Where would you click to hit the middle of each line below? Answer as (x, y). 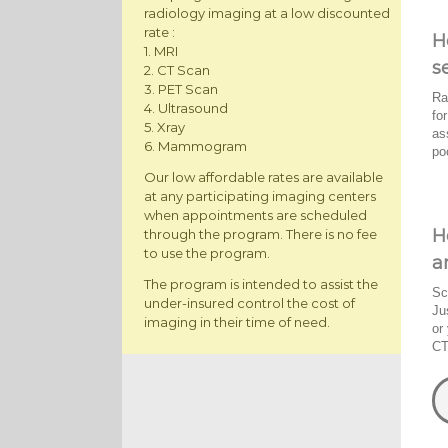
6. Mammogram (195, 146)
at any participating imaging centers (260, 196)
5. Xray (164, 127)
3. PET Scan (181, 89)
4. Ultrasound (186, 108)
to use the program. (207, 253)
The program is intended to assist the (261, 284)
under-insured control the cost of (249, 303)
